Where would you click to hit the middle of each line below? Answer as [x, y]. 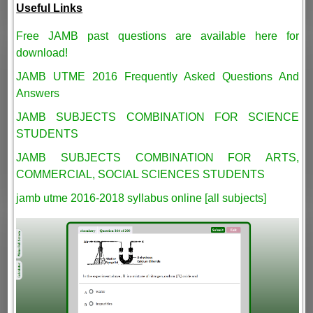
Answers [38, 93]
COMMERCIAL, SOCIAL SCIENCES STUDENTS [141, 174]
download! [42, 52]
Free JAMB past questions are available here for [158, 36]
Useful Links [50, 8]
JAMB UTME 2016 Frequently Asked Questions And [158, 76]
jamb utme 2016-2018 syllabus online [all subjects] [141, 198]
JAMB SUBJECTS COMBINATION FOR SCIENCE [158, 117]
